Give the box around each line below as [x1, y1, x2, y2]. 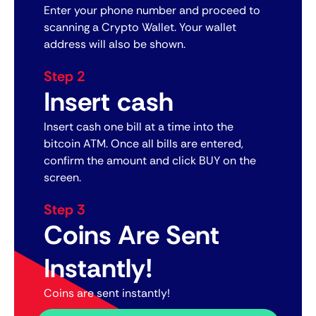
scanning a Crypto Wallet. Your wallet [44, 20, 236, 35]
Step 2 [44, 67, 85, 86]
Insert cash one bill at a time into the [44, 119, 233, 135]
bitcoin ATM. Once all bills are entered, [44, 136, 243, 152]
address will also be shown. [44, 37, 186, 52]
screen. [44, 170, 81, 186]
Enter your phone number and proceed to [44, 3, 260, 18]
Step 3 [44, 200, 85, 219]
